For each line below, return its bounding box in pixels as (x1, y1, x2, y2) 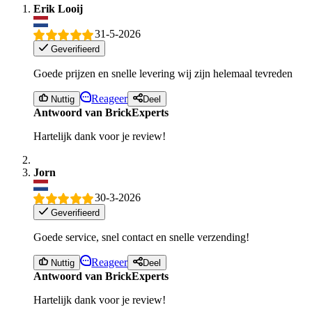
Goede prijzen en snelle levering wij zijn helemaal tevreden (33, 67, 292, 79)
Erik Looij (33, 2, 83, 15)
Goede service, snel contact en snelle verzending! (33, 231, 249, 243)
